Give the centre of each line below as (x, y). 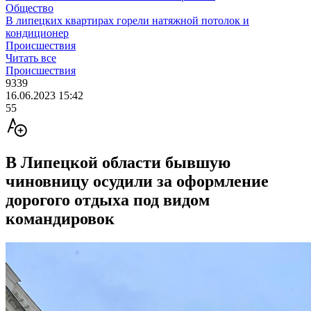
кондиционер (37, 33)
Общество (30, 8)
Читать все (31, 58)
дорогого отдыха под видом (108, 200)
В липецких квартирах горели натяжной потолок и (127, 20)
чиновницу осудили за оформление (137, 181)
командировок (60, 218)
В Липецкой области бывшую (118, 162)
